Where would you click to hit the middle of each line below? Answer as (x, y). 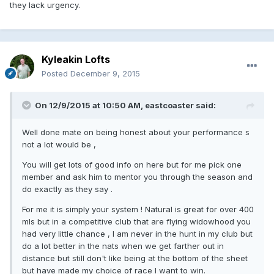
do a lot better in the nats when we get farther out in (123, 246)
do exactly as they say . (67, 189)
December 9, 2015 (105, 73)
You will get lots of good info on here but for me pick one (132, 164)
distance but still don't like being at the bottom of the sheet (135, 258)
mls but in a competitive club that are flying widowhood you (136, 221)
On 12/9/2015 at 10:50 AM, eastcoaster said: (125, 105)
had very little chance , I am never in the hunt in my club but (137, 233)
